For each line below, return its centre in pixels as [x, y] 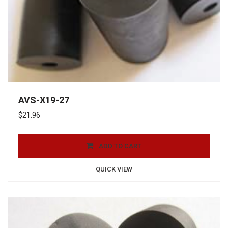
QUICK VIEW [114, 169]
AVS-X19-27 [44, 100]
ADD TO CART [120, 146]
